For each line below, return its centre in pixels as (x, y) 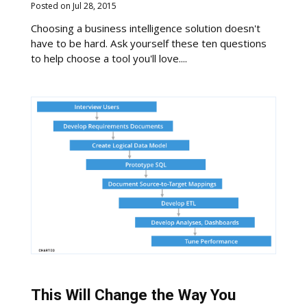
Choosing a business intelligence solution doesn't (146, 28)
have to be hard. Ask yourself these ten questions (149, 43)
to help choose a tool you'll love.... (109, 58)
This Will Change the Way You (134, 295)
